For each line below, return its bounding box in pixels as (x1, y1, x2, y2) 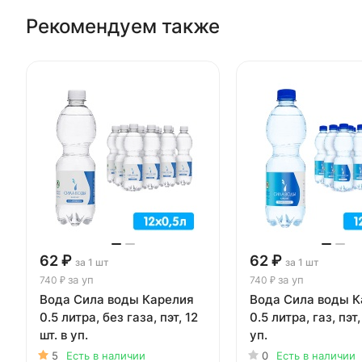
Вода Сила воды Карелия (40, 291, 194, 307)
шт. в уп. (40, 326, 88, 343)
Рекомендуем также (26, 14, 220, 38)
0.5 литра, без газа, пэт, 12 (40, 309, 198, 325)
